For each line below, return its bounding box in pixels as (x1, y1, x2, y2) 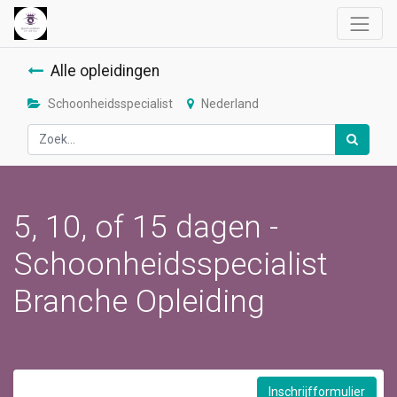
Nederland (201, 96, 259, 111)
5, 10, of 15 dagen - (13, 207, 278, 245)
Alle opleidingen (51, 62, 160, 81)
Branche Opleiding (13, 282, 265, 320)
